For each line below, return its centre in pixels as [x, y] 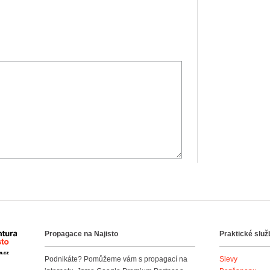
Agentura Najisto [44, 237]
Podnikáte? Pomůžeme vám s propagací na [116, 259]
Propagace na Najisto [81, 234]
